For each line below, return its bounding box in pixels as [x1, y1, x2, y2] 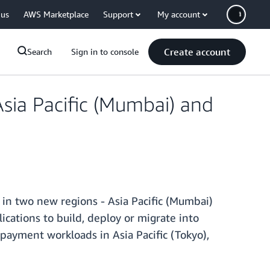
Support [103, 9, 133, 19]
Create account [164, 46, 230, 58]
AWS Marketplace [24, 9, 89, 19]
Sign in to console [71, 46, 139, 57]
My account [157, 9, 200, 19]
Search [27, 46, 52, 57]
